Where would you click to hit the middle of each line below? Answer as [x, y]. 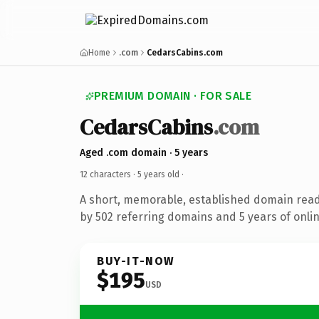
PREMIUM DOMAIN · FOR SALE [173, 96]
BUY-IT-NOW [136, 261]
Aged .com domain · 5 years [144, 152]
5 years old [158, 174]
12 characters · [109, 174]
